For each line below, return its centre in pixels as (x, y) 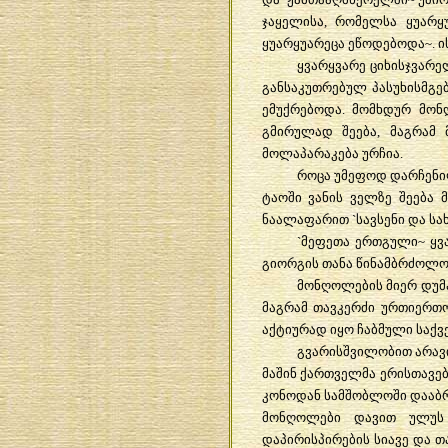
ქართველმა (338, 373)
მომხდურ (382, 109)
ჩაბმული (384, 329)
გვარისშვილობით (354, 351)
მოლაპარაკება (310, 153)
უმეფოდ (360, 175)
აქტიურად (294, 329)
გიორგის (290, 263)
